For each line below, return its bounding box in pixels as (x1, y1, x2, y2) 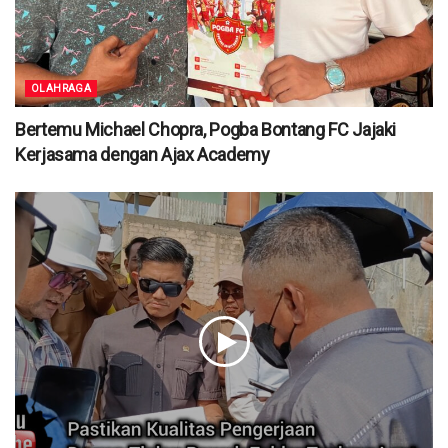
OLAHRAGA (31, 82, 92, 94)
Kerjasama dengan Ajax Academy (15, 143, 270, 165)
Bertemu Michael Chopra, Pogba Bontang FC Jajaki (15, 118, 397, 140)
